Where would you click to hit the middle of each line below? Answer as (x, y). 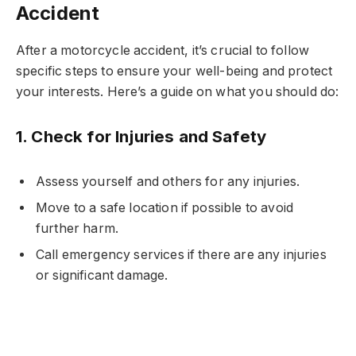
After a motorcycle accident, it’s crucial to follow (163, 51)
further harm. (77, 228)
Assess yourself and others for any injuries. (168, 181)
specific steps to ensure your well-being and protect (174, 72)
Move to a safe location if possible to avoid (165, 207)
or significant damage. (102, 275)
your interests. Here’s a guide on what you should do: (178, 92)
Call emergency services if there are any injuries (181, 254)
